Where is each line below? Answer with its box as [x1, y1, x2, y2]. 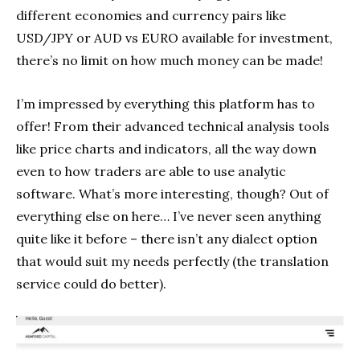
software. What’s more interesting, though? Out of [16, 186, 329, 202]
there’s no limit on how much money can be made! [16, 52, 323, 69]
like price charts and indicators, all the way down [16, 141, 317, 157]
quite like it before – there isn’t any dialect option [16, 231, 317, 247]
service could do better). [16, 276, 166, 292]
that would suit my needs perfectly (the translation [16, 253, 329, 270]
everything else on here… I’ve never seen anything [16, 208, 321, 225]
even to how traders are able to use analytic [16, 163, 286, 180]
